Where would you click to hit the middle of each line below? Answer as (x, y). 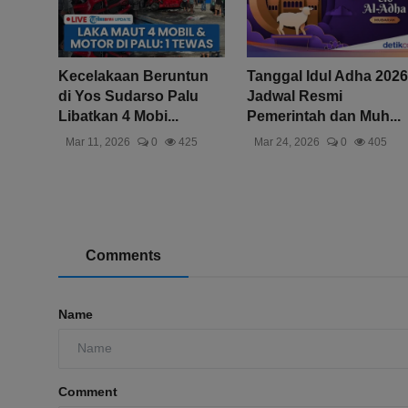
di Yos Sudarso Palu (128, 96)
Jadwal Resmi (294, 96)
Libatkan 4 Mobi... (118, 116)
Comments (123, 255)
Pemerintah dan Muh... (323, 116)
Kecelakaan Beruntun (133, 76)
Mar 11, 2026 (98, 142)
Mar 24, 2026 (286, 142)
